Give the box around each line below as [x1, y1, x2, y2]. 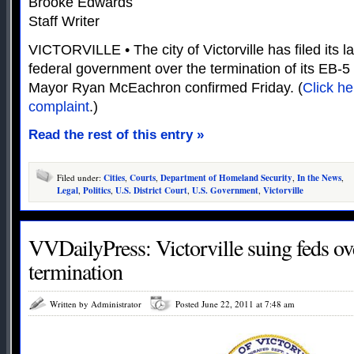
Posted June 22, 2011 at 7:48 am [175, 298, 295, 311]
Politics [83, 184, 111, 198]
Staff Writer [28, 13, 100, 30]
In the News [297, 171, 341, 185]
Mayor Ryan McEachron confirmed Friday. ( [28, 80, 303, 96]
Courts [130, 171, 156, 185]
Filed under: [57, 171, 104, 184]
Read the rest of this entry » [28, 127, 204, 143]
